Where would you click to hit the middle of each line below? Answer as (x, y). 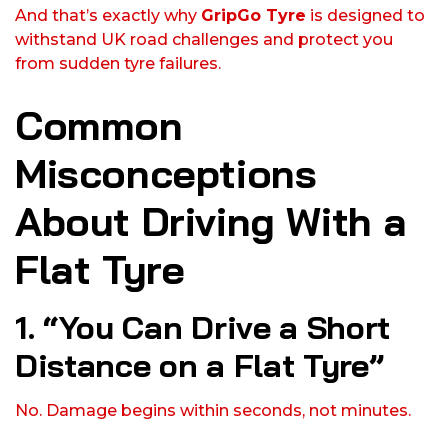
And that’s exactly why (108, 16)
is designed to (365, 16)
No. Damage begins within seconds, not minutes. (213, 411)
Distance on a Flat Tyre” (199, 365)
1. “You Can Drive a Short (202, 327)
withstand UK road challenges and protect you (204, 40)
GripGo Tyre (253, 16)
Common (99, 125)
